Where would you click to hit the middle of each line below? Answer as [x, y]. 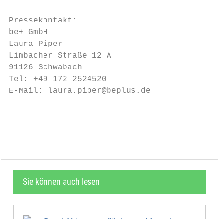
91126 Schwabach [45, 67]
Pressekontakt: [43, 21]
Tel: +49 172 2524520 [58, 79]
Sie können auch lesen [61, 182]
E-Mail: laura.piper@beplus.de [80, 91]
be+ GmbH [28, 32]
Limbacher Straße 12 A [60, 56]
